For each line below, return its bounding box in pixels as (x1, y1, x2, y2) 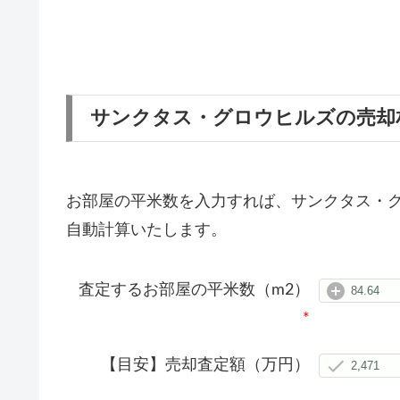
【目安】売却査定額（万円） (101, 356, 310, 373)
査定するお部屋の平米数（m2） (79, 281, 310, 298)
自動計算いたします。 (66, 221, 227, 238)
